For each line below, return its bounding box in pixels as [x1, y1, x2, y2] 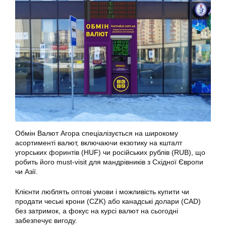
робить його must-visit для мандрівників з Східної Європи [15, 157, 203, 166]
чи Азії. [15, 167, 40, 176]
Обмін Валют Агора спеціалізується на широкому [15, 129, 178, 137]
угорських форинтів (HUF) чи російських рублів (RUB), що [15, 148, 205, 156]
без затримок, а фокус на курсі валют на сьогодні [15, 206, 178, 215]
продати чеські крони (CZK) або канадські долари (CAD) [15, 197, 201, 205]
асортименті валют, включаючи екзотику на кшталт [15, 138, 182, 147]
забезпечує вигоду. [15, 216, 79, 224]
